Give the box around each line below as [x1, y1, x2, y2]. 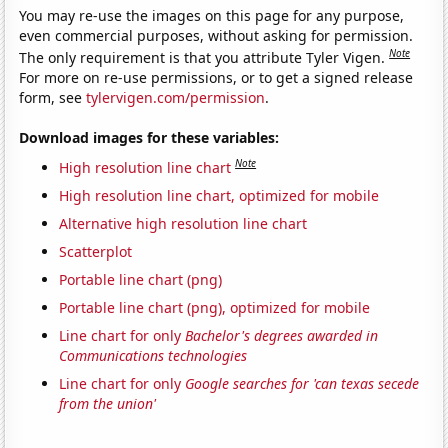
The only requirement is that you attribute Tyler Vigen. [19, 47, 390, 67]
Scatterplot [59, 241, 133, 261]
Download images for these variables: [19, 127, 280, 147]
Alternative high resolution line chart [59, 213, 308, 233]
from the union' [59, 393, 157, 413]
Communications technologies [59, 345, 248, 365]
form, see [19, 87, 87, 107]
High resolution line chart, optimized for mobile [59, 185, 380, 205]
